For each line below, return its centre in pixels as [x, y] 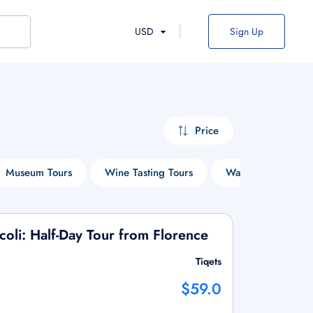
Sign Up [247, 31]
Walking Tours [259, 173]
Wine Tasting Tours [149, 173]
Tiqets [208, 261]
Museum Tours [39, 173]
